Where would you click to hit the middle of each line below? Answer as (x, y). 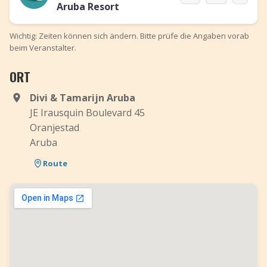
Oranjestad (55, 128)
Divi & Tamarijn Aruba (83, 98)
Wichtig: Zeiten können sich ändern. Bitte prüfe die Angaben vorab (129, 36)
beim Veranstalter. (43, 48)
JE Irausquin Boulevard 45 (87, 113)
